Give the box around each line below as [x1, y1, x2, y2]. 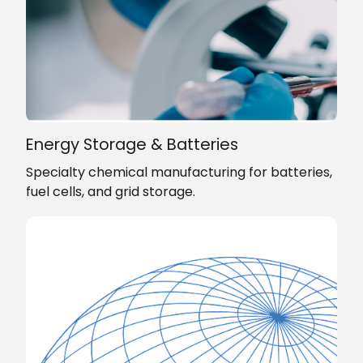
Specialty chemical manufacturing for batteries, [26, 162, 332, 181]
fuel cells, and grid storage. [26, 181, 199, 201]
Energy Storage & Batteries [26, 133, 238, 156]
